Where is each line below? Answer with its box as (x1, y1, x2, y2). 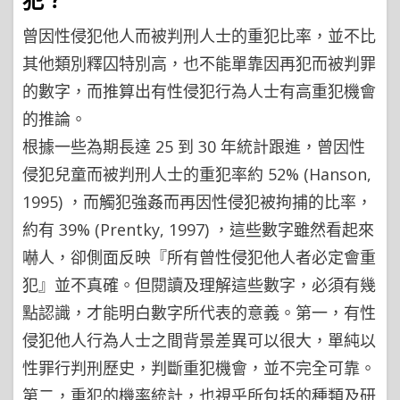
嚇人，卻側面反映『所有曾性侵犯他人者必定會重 (22, 246, 376, 268)
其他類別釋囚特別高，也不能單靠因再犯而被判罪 (22, 53, 376, 74)
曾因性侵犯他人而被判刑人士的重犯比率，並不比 (22, 25, 376, 46)
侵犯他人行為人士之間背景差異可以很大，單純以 (22, 329, 376, 351)
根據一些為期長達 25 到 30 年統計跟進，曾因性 (22, 136, 365, 157)
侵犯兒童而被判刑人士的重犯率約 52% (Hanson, (22, 163, 371, 185)
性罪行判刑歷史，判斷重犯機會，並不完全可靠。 (22, 357, 376, 379)
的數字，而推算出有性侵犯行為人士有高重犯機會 (22, 80, 376, 102)
